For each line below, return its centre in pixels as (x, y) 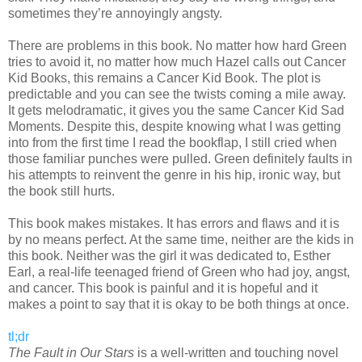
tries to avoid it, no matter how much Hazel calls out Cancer (177, 61)
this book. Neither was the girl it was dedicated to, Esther (169, 255)
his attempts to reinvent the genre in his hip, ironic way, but (174, 175)
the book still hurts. (61, 191)
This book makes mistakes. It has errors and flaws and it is (174, 223)
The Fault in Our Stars (73, 352)
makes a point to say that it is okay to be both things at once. (179, 304)
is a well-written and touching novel (238, 352)
